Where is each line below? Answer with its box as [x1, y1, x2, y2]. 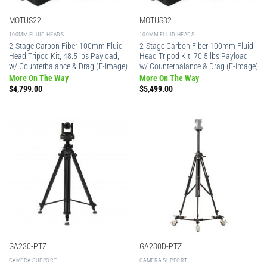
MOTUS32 [139, 15, 172, 26]
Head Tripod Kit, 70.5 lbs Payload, [139, 51, 250, 61]
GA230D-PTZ [139, 241, 182, 252]
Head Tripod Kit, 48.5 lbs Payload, [8, 51, 119, 61]
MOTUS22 [8, 15, 41, 26]
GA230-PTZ [8, 241, 46, 252]
